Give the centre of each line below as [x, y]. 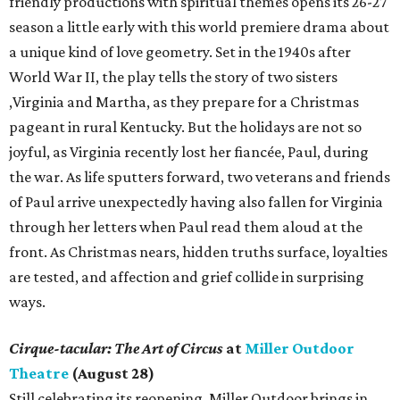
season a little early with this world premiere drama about [199, 27]
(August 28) [112, 374]
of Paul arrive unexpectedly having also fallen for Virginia [196, 202]
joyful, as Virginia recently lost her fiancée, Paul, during [189, 152]
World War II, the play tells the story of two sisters [173, 77]
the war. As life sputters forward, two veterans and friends [200, 177]
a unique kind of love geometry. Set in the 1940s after [180, 52]
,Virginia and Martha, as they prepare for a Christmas [184, 102]
